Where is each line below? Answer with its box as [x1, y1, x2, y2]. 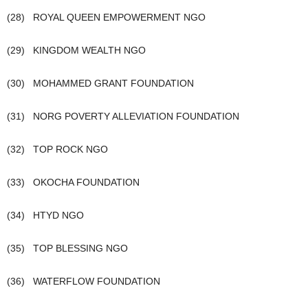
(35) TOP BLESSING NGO [7, 243, 128, 254]
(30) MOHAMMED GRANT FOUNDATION [7, 78, 194, 89]
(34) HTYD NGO [7, 210, 84, 221]
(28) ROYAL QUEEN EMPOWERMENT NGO [7, 12, 206, 23]
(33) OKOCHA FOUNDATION [7, 177, 140, 188]
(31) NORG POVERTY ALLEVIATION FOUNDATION [7, 111, 239, 122]
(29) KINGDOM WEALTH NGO [7, 45, 146, 56]
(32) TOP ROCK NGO [7, 144, 108, 155]
